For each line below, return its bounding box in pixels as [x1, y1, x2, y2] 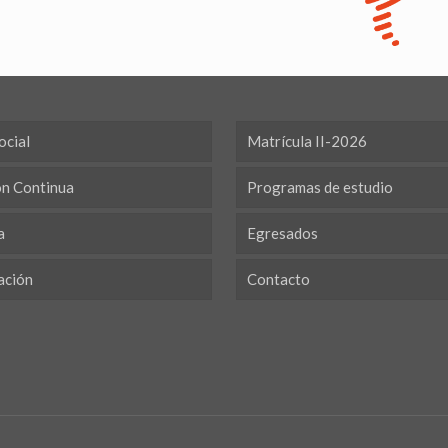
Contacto [247, 270, 310, 289]
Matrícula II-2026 [247, 132, 367, 151]
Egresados [247, 224, 318, 243]
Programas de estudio [247, 178, 393, 197]
